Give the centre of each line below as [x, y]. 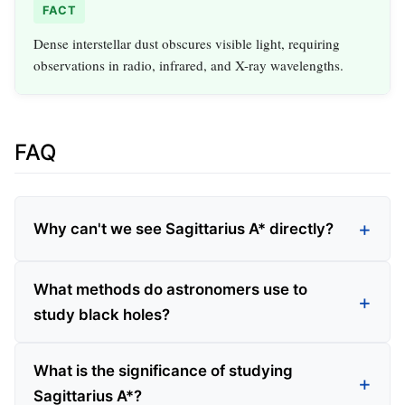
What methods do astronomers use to [170, 289]
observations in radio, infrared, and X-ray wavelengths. [188, 66]
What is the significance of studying [163, 370]
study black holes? [102, 314]
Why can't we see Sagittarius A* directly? [184, 228]
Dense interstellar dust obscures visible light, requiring [187, 44]
